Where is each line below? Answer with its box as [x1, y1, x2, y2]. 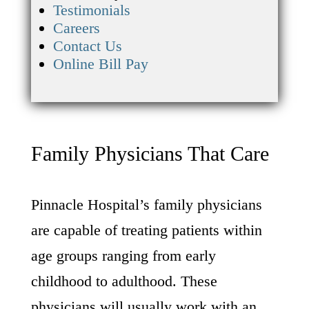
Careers [52, 19, 100, 37]
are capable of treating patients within [30, 221, 262, 239]
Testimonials [52, 1, 130, 19]
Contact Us [52, 37, 122, 54]
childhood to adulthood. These [30, 272, 217, 290]
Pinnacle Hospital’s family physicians [30, 196, 262, 213]
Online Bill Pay [52, 55, 148, 72]
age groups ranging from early [30, 247, 216, 264]
